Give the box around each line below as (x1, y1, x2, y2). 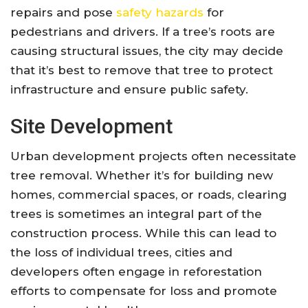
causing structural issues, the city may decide (10, 44, 283, 58)
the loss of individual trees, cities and (10, 245, 232, 260)
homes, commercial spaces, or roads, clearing (10, 188, 287, 202)
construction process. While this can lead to (10, 226, 276, 241)
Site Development (10, 114, 173, 139)
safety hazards (116, 5, 203, 20)
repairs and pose (10, 5, 116, 20)
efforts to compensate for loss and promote (10, 284, 277, 298)
